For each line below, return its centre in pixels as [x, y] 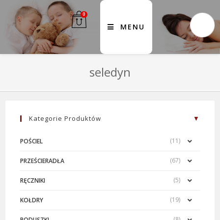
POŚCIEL [32, 141]
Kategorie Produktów [65, 118]
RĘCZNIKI [33, 180]
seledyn [110, 72]
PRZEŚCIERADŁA [42, 161]
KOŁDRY [32, 200]
